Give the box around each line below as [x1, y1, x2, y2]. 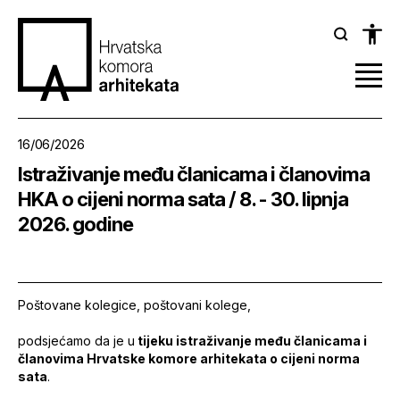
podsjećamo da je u [18, 333, 135, 348]
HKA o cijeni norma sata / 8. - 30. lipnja [18, 187, 348, 211]
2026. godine [18, 212, 133, 236]
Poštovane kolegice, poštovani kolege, [18, 297, 254, 312]
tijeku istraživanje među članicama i [135, 333, 367, 348]
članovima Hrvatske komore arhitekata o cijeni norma [18, 351, 360, 366]
